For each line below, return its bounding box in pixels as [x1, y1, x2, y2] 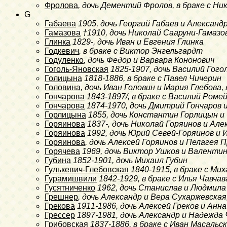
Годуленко [45, 55, 84, 64]
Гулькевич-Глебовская [45, 165, 129, 174]
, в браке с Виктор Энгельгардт [79, 46, 203, 55]
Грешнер [45, 192, 78, 201]
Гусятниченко [45, 183, 95, 192]
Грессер [45, 210, 75, 219]
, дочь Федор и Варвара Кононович [84, 55, 214, 64]
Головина [45, 83, 81, 92]
